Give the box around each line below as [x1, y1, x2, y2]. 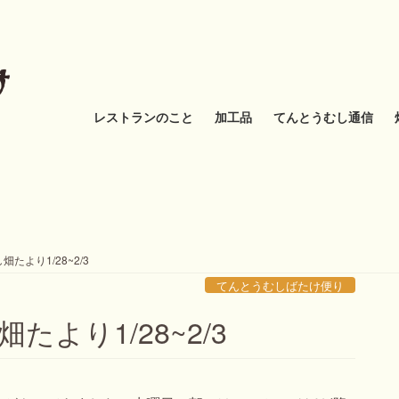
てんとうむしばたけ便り [216, 277, 345, 295]
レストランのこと [94, 108, 193, 126]
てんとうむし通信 [273, 108, 373, 126]
